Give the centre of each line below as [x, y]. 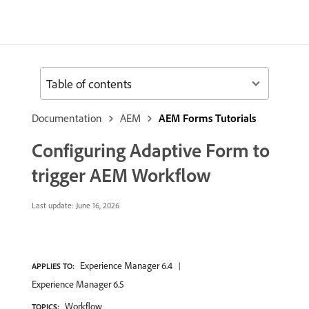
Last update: [53, 205]
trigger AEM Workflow [121, 175]
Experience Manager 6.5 [78, 284]
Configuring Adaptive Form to [151, 150]
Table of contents [89, 83]
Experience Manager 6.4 [126, 266]
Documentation [67, 118]
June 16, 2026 [97, 205]
